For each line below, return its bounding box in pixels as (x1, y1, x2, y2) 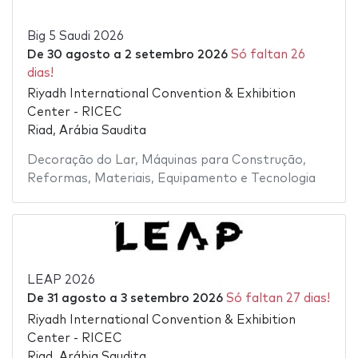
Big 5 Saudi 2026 (26, 30, 124, 42)
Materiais (93, 173, 151, 185)
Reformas (26, 173, 88, 185)
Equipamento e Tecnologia (157, 173, 316, 185)
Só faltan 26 (230, 48, 305, 61)
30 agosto (46, 48, 110, 61)
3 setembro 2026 (120, 292, 223, 305)
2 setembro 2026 (124, 48, 228, 61)
